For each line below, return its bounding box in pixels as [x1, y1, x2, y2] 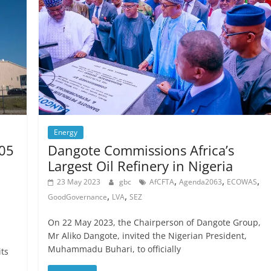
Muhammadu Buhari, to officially [48, 243, 181, 255]
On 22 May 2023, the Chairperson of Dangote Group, [48, 217, 261, 229]
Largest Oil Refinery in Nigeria [48, 157, 233, 175]
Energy [54, 127, 78, 138]
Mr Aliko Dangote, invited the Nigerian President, [48, 230, 247, 242]
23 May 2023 [57, 177, 101, 188]
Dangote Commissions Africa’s [48, 141, 235, 160]
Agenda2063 [179, 177, 223, 188]
